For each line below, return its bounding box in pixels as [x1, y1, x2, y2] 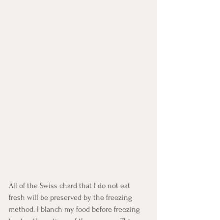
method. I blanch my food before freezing [9, 204, 142, 214]
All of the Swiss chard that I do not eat [9, 181, 132, 190]
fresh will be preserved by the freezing [9, 192, 134, 202]
